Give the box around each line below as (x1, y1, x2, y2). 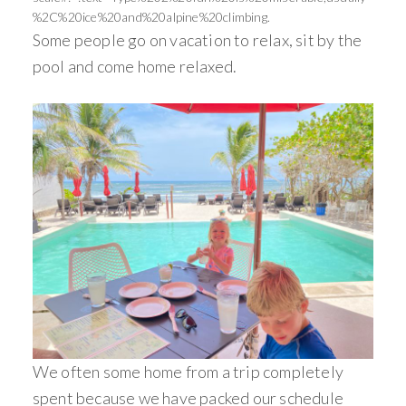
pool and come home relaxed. (32, 56, 237, 77)
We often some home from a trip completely (32, 362, 344, 382)
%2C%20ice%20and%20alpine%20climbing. (32, 9, 271, 25)
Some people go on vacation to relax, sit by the (32, 30, 362, 51)
